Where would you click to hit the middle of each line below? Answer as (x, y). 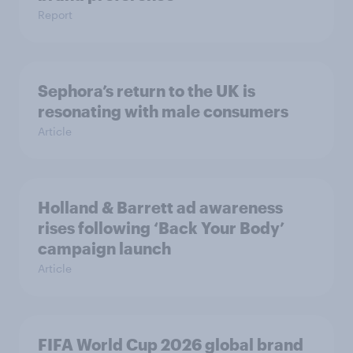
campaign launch (104, 248)
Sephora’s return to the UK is (147, 90)
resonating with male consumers (163, 111)
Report (55, 14)
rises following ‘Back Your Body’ (161, 227)
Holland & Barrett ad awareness (160, 207)
